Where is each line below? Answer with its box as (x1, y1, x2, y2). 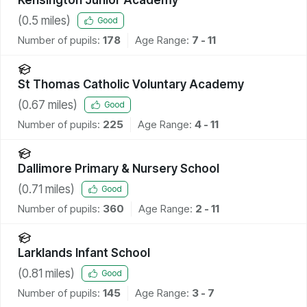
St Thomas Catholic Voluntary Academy (18, 77, 244, 91)
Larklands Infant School (18, 245, 150, 260)
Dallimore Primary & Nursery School (18, 161, 219, 175)
